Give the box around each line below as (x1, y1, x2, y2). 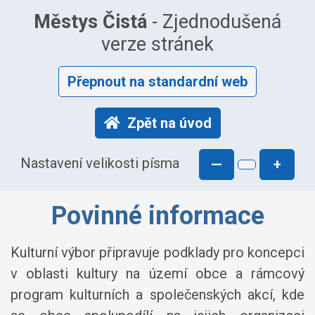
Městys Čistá (34, 11, 147, 33)
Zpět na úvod (127, 115, 212, 131)
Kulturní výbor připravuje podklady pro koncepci (11, 244, 304, 261)
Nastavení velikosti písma (20, 155, 179, 172)
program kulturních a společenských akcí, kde (11, 286, 304, 303)
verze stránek (101, 33, 214, 56)
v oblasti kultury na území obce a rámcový (11, 265, 304, 282)
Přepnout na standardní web (67, 73, 247, 90)
